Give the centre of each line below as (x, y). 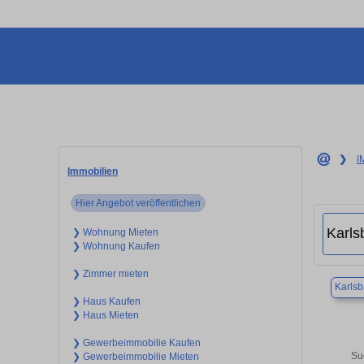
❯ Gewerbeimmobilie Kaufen (136, 342)
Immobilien (93, 171)
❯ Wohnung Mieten (115, 232)
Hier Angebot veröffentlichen (139, 203)
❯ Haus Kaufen (106, 301)
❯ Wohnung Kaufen (116, 246)
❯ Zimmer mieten (110, 273)
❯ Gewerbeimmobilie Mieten (135, 356)
